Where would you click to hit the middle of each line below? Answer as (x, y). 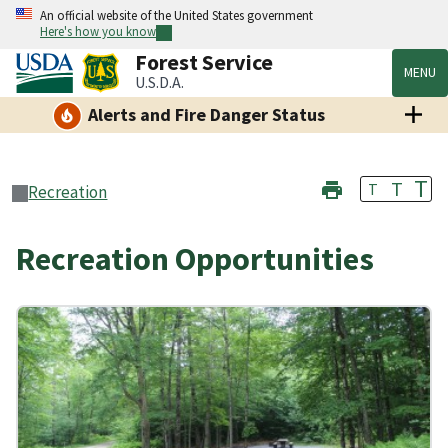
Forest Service (204, 62)
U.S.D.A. (160, 82)
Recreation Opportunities (195, 259)
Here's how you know (98, 31)
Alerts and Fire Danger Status (206, 115)
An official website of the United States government (176, 15)
